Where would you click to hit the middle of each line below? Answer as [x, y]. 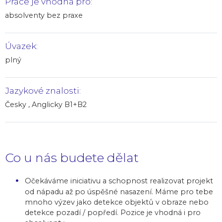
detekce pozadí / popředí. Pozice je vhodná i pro [113, 213]
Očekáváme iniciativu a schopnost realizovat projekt [119, 181]
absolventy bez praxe [44, 16]
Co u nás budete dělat [72, 158]
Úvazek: [21, 46]
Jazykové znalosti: [43, 91]
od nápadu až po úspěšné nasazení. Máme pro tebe [119, 192]
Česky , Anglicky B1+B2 [46, 105]
